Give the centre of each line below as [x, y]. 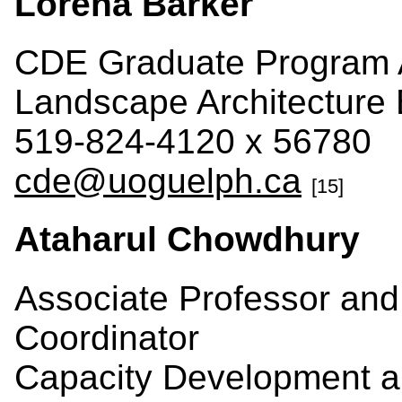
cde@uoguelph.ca [158, 181]
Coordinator [107, 337]
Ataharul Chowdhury [187, 240]
